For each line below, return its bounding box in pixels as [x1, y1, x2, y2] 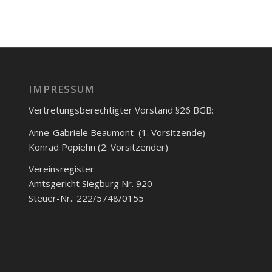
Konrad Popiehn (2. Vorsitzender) [28, 140, 168, 153]
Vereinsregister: [28, 163, 96, 175]
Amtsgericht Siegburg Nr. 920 [28, 177, 152, 190]
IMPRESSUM [28, 82, 95, 97]
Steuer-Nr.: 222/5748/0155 [28, 192, 144, 205]
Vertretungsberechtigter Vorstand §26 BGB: [28, 103, 214, 116]
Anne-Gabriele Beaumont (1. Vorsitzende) [28, 126, 205, 138]
